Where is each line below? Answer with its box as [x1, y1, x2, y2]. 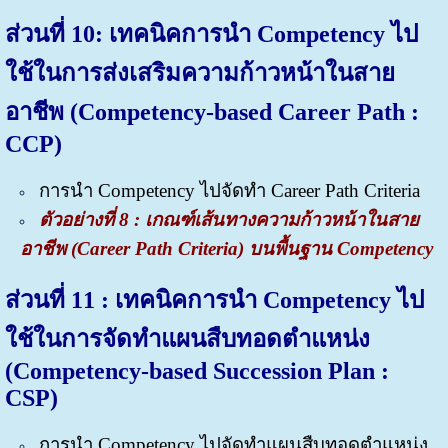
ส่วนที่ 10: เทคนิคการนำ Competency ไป [4, 21, 418, 48]
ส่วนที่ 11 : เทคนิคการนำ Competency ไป [4, 287, 424, 314]
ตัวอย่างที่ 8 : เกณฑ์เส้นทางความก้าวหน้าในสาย [38, 208, 419, 230]
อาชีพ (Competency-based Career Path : [4, 99, 419, 126]
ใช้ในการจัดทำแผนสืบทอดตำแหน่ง [4, 326, 370, 353]
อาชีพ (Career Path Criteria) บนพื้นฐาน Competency [19, 237, 433, 259]
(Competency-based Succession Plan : [4, 358, 389, 385]
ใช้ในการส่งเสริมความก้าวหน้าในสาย [4, 60, 395, 87]
